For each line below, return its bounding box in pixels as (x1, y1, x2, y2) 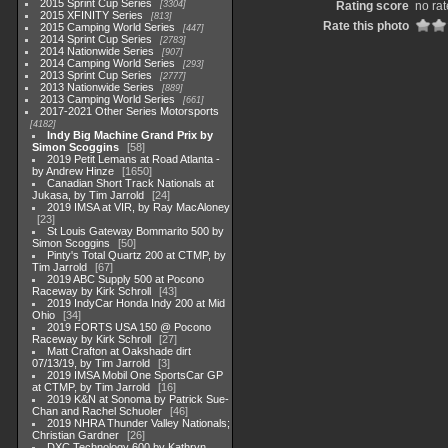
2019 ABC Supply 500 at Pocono (47, 273, 205, 285)
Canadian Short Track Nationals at (47, 177, 215, 189)
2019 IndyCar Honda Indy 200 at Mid (47, 297, 226, 309)
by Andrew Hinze (32, 165, 114, 177)
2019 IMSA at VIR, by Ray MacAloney (47, 201, 231, 213)
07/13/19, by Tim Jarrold (32, 357, 150, 369)
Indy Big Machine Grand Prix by (47, 129, 214, 141)
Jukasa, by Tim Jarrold (32, 189, 144, 201)
